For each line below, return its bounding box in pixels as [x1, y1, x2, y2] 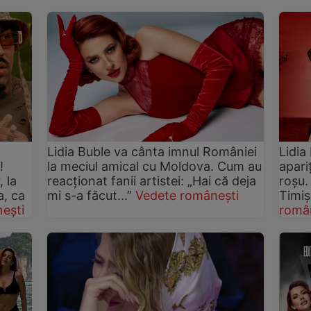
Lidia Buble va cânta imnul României [47, 144, 258, 160]
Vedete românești [135, 188, 239, 203]
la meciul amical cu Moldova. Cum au [47, 159, 262, 174]
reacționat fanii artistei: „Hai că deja [47, 174, 257, 189]
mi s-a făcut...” [47, 188, 133, 203]
